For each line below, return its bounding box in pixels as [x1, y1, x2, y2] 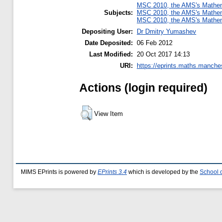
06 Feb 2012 [137, 39, 172, 47]
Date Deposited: [85, 39, 133, 47]
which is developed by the [127, 169, 200, 175]
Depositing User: [82, 27, 133, 35]
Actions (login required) [79, 81, 208, 94]
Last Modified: [89, 50, 133, 58]
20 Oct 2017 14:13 [137, 50, 190, 58]
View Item [94, 110, 123, 117]
